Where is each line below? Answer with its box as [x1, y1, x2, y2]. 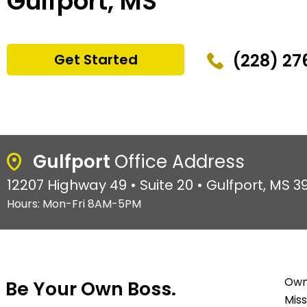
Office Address [114, 149, 245, 174]
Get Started [53, 50, 138, 70]
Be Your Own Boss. [5, 275, 176, 302]
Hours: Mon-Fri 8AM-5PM [7, 195, 141, 212]
